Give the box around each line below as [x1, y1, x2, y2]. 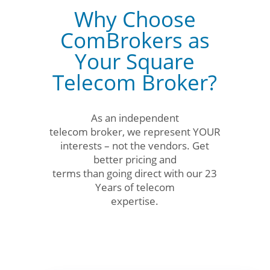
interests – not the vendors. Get [60, 138, 210, 152]
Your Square [75, 46, 195, 75]
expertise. [111, 193, 159, 208]
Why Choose [74, 4, 196, 33]
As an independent [90, 110, 179, 125]
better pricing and [93, 152, 177, 166]
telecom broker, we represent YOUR [49, 124, 221, 139]
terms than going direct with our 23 [52, 166, 218, 180]
